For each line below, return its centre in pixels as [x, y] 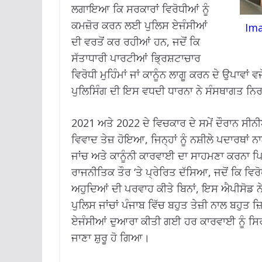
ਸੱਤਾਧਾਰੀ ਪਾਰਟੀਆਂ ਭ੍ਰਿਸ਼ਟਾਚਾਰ [136, 58]
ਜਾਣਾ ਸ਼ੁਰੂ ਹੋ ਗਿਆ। [111, 238]
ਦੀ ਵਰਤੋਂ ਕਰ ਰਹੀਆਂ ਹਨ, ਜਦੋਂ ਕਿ [136, 42]
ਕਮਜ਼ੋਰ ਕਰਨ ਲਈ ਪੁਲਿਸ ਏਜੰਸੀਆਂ [139, 25]
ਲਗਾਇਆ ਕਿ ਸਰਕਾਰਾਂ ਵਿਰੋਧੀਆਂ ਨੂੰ [140, 9]
